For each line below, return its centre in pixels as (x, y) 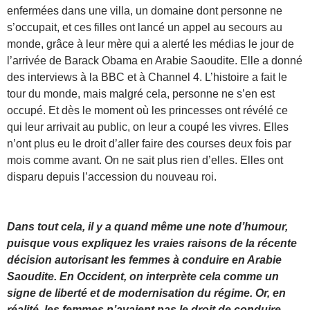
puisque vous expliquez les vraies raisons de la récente (152, 243)
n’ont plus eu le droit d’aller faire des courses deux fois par (149, 143)
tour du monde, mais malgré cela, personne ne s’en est (141, 93)
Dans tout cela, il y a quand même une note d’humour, (147, 226)
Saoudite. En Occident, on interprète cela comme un (143, 276)
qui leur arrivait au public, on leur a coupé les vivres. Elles (148, 127)
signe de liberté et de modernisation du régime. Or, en (146, 293)
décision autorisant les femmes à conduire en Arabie (144, 259)
